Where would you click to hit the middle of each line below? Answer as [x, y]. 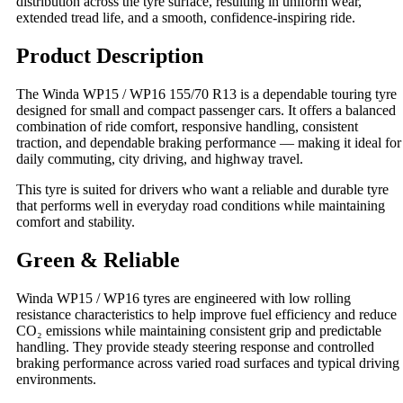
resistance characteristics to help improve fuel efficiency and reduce [206, 314]
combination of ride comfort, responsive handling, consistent [187, 126]
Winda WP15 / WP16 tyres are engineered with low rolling [184, 298]
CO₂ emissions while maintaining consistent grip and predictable [199, 330]
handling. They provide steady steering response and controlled [195, 346]
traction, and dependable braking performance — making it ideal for [209, 142]
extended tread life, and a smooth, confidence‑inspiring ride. [186, 18]
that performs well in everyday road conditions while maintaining [201, 205]
